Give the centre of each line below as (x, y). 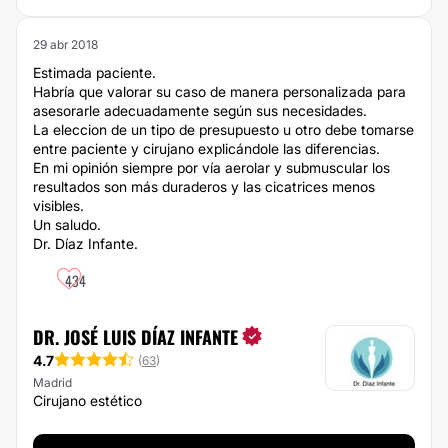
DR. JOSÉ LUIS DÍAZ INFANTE (135, 337)
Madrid (52, 382)
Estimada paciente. (94, 72)
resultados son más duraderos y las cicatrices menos (204, 186)
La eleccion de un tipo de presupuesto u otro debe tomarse (223, 129)
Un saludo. (67, 224)
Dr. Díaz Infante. (85, 243)
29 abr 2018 (65, 44)
